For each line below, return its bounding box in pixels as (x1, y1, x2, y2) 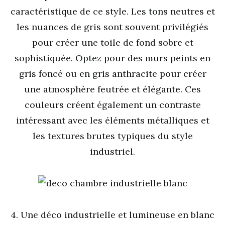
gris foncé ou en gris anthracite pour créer (19, 68, 206, 79)
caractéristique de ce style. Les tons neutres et (10, 6, 215, 17)
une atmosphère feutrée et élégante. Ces (24, 83, 201, 95)
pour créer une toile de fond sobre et (32, 37, 193, 48)
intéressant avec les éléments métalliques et (16, 115, 209, 126)
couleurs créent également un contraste (24, 99, 201, 110)
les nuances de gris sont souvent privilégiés (17, 21, 208, 33)
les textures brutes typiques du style (32, 130, 193, 142)
